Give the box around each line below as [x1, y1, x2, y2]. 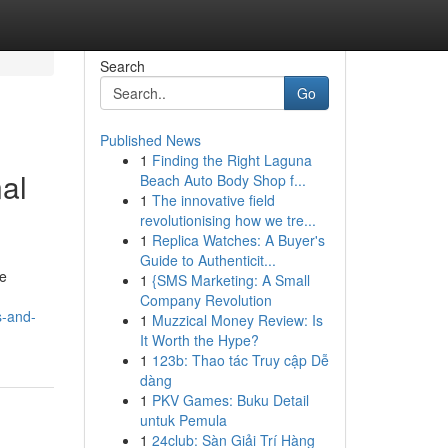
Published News [99, 130, 201, 150]
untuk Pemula [139, 410, 227, 430]
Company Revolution [139, 290, 272, 310]
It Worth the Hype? [139, 330, 259, 350]
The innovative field [151, 190, 275, 210]
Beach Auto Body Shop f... [139, 170, 306, 190]
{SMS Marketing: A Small [151, 270, 310, 290]
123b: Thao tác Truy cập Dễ [151, 350, 329, 370]
